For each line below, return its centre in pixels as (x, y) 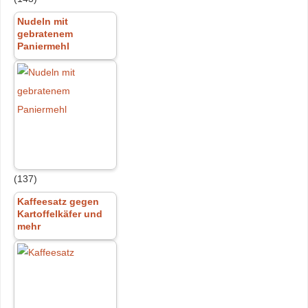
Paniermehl (43, 46)
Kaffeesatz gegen (58, 202)
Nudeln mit (42, 22)
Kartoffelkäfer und (59, 214)
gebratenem (45, 34)
